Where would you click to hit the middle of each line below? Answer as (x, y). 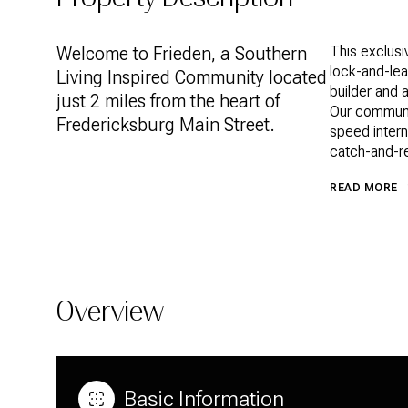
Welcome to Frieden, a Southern (182, 54)
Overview (110, 311)
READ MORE (364, 188)
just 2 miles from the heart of (168, 101)
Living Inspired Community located (192, 77)
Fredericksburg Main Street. (166, 125)
